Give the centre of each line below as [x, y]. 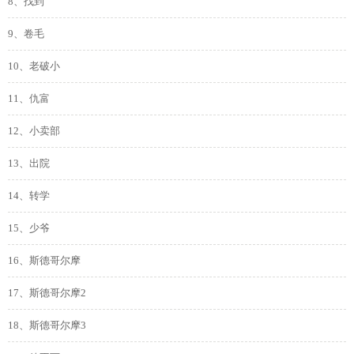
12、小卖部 [34, 131]
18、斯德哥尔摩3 [47, 326]
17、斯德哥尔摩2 [47, 293]
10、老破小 [34, 66]
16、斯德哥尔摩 [44, 261]
